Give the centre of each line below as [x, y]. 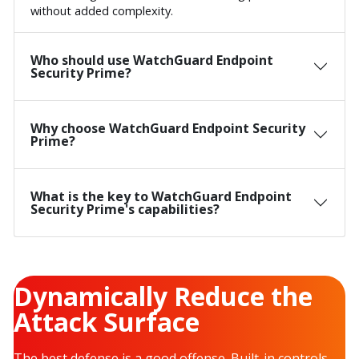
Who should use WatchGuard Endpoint [152, 61]
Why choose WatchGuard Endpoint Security [168, 129]
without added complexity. [102, 11]
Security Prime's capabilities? [125, 210]
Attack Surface [107, 322]
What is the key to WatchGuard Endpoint [161, 197]
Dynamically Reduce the [163, 296]
